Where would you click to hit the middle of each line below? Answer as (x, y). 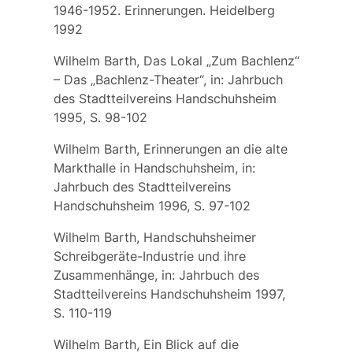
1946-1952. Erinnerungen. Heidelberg (164, 10)
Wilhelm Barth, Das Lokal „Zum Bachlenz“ (176, 60)
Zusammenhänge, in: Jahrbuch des (156, 275)
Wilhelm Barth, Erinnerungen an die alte (170, 149)
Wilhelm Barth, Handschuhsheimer (154, 237)
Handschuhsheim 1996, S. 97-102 (152, 205)
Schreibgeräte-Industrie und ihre (149, 256)
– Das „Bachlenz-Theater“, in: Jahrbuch (168, 79)
